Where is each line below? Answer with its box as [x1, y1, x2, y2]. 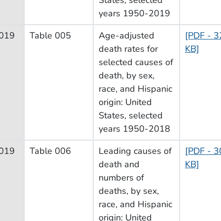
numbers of [99, 171, 144, 184]
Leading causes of [99, 145, 172, 157]
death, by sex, [99, 69, 154, 81]
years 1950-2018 [99, 122, 170, 135]
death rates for [99, 42, 158, 55]
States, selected [99, 109, 163, 121]
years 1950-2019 [99, 7, 170, 19]
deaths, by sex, [99, 184, 159, 197]
